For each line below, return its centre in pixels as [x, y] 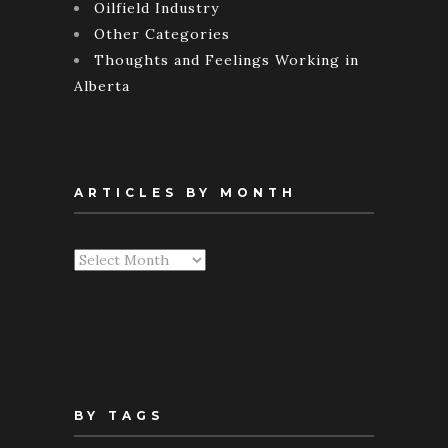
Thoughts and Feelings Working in [226, 59]
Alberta [102, 85]
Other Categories [162, 33]
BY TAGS [119, 415]
